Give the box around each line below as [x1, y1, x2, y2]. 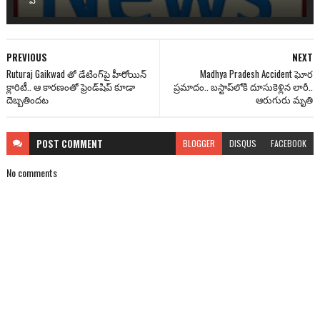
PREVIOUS [6, 50, 47, 64]
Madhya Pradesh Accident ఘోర [200, 66, 314, 81]
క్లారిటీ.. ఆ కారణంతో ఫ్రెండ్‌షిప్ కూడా [6, 79, 135, 94]
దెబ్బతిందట [6, 92, 49, 106]
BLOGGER [183, 137, 216, 149]
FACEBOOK [271, 137, 307, 149]
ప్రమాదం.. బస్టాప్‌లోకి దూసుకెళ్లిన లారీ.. [174, 79, 314, 94]
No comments [6, 165, 57, 180]
